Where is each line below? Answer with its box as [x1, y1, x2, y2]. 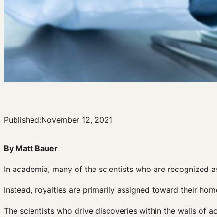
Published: [4, 114, 41, 124]
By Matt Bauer [4, 143, 58, 153]
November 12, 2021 [41, 114, 112, 124]
